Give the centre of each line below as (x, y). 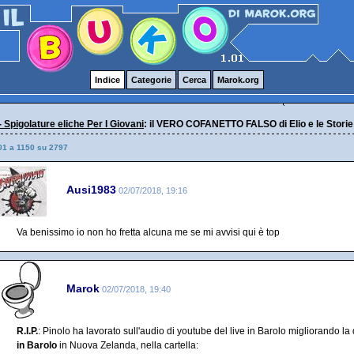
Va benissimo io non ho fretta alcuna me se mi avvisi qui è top (148, 232)
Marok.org (238, 80)
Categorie (151, 80)
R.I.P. (27, 331)
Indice (107, 80)
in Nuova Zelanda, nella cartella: (128, 345)
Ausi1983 (91, 189)
